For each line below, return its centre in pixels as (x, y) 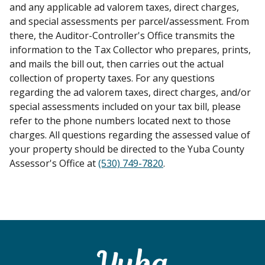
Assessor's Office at (54, 163)
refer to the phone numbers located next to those (120, 120)
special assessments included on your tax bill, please (125, 106)
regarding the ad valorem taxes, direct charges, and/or (130, 92)
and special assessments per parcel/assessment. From (129, 21)
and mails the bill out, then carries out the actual (117, 64)
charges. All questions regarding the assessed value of (130, 135)
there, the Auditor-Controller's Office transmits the (122, 35)
